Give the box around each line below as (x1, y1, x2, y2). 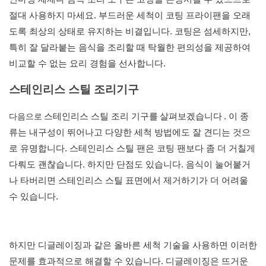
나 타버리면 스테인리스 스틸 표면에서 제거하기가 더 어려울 (9, 175, 248, 186)
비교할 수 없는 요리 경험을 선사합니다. (9, 58, 166, 69)
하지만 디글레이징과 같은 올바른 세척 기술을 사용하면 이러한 (9, 240, 257, 251)
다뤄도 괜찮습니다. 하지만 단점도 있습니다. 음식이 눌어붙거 (9, 159, 251, 170)
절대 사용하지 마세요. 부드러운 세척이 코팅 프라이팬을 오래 (9, 10, 251, 21)
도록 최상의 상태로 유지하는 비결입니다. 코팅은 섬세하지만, (9, 26, 251, 37)
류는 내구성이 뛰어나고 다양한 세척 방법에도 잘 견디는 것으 (9, 127, 251, 138)
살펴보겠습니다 (160, 111, 222, 122)
